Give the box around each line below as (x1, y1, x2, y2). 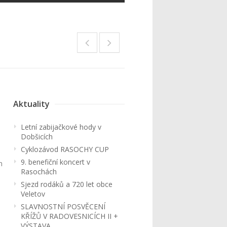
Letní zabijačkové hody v (21, 122, 101, 132)
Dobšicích (21, 132, 53, 141)
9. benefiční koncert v (21, 157, 90, 167)
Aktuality (13, 98, 50, 109)
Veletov (21, 189, 45, 199)
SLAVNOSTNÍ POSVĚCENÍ (21, 202, 105, 211)
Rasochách (21, 167, 57, 176)
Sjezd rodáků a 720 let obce (21, 179, 112, 189)
